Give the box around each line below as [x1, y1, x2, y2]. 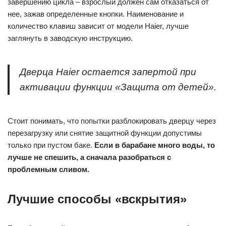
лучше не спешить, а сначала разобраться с [8, 153, 171, 161]
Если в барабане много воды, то [94, 141, 215, 149]
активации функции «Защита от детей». [20, 82, 216, 92]
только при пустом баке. [8, 141, 94, 149]
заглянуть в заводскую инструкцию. [8, 34, 133, 42]
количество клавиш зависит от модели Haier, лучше [8, 22, 189, 30]
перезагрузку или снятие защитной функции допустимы [8, 129, 202, 137]
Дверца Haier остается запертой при [20, 67, 196, 77]
